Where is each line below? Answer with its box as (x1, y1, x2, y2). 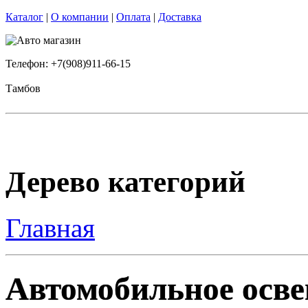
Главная (5, 212, 95, 243)
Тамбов (5, 82, 41, 94)
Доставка (158, 11, 201, 23)
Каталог (5, 11, 43, 23)
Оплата (116, 11, 151, 23)
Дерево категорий (5, 165, 245, 198)
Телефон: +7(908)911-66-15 (5, 58, 131, 69)
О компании (51, 11, 109, 23)
